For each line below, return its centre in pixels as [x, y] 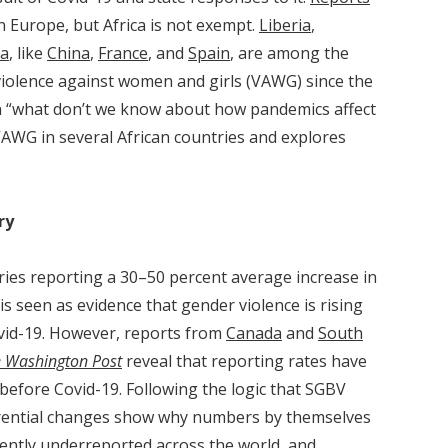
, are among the [289, 53]
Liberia [285, 25]
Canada [254, 333]
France [123, 53]
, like [28, 53]
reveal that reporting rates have [244, 361]
